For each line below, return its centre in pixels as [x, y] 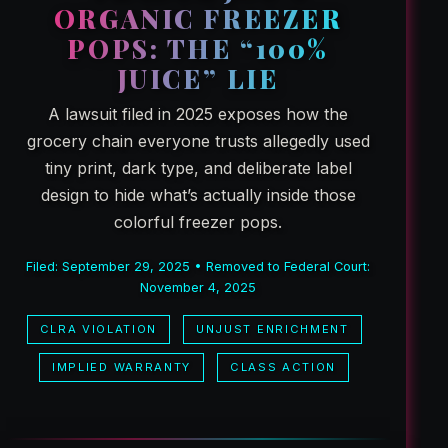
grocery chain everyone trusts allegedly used [198, 141]
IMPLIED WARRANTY [121, 367]
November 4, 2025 [198, 287]
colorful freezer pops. [198, 222]
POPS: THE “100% [198, 48]
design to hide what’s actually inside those [198, 195]
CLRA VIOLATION [98, 329]
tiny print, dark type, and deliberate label [198, 168]
